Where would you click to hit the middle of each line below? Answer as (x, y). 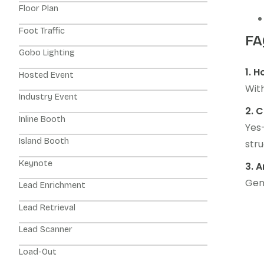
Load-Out (38, 252)
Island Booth (44, 141)
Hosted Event (46, 75)
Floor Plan (39, 9)
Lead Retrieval (47, 207)
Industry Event (48, 97)
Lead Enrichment (52, 185)
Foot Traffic (42, 31)
